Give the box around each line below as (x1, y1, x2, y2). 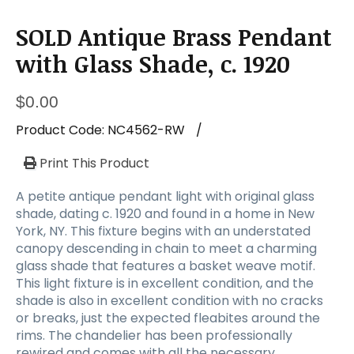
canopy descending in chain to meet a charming (16, 239, 317, 258)
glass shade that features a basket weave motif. (16, 256, 315, 275)
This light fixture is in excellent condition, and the (16, 273, 314, 292)
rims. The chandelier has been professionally (16, 326, 292, 345)
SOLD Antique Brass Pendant (16, 21, 332, 52)
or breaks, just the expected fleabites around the (16, 308, 320, 327)
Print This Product (36, 153, 149, 172)
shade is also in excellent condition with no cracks (16, 291, 323, 310)
